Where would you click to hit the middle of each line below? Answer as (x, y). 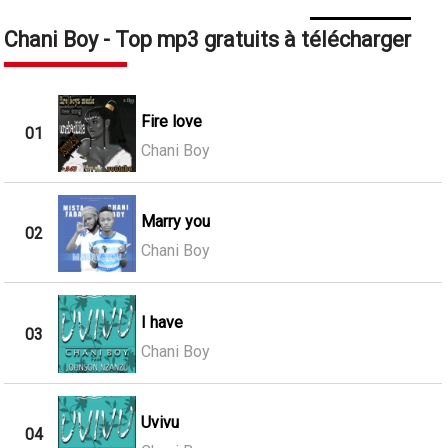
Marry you (175, 222)
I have (161, 322)
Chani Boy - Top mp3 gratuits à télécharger (208, 39)
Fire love (171, 121)
